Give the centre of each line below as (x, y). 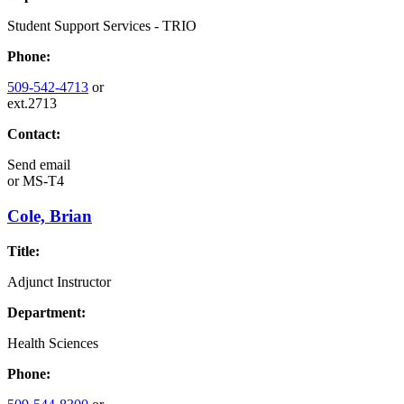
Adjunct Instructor (59, 281)
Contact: (34, 134)
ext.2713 (32, 104)
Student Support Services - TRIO (102, 26)
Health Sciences (53, 343)
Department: (46, 312)
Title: (23, 251)
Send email (39, 165)
